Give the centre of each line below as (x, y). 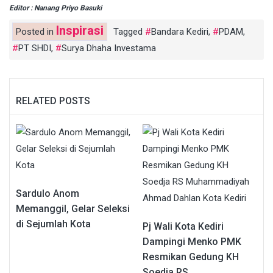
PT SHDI (35, 48)
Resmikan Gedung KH (191, 257)
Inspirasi (80, 31)
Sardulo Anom (48, 194)
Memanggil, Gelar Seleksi (73, 209)
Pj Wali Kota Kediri (183, 227)
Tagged (129, 32)
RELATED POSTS (53, 101)
